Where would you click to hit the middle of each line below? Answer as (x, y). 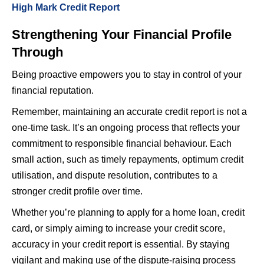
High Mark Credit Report (66, 7)
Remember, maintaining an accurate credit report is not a (129, 111)
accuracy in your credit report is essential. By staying (121, 244)
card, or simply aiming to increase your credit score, (118, 228)
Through (37, 52)
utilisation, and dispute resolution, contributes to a (115, 175)
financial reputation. (53, 90)
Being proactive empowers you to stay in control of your (127, 74)
